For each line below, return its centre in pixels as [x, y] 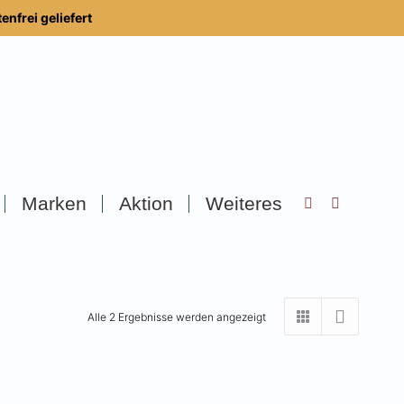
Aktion [146, 203]
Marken [54, 203]
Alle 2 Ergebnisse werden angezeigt [177, 317]
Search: [335, 208]
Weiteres [243, 203]
